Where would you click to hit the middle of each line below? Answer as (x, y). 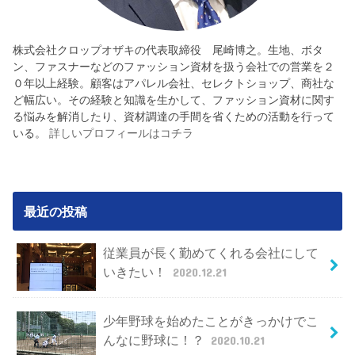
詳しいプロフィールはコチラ (122, 133)
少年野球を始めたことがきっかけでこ (210, 321)
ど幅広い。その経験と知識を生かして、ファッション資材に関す (174, 99)
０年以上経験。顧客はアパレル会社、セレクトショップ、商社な (174, 83)
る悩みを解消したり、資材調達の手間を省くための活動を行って (174, 116)
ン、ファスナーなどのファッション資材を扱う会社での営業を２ (174, 66)
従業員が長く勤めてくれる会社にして (210, 253)
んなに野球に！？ (155, 340)
